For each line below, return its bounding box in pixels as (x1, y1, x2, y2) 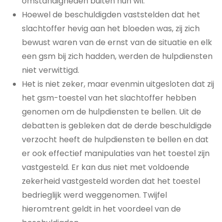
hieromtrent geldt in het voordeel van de (22, 203, 181, 215)
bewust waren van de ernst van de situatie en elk (22, 37, 212, 48)
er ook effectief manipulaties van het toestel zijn (22, 148, 210, 159)
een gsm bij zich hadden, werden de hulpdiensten (22, 51, 213, 62)
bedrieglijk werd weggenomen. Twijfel (22, 189, 167, 201)
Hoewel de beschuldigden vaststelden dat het (22, 9, 200, 20)
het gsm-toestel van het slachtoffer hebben (22, 92, 196, 104)
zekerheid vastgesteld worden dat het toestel (22, 175, 200, 187)
